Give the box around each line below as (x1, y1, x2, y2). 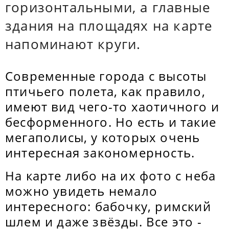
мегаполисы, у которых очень (5, 129, 200, 146)
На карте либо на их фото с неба (5, 167, 216, 184)
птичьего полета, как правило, (5, 83, 205, 100)
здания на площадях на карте (5, 16, 213, 35)
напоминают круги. (5, 35, 141, 53)
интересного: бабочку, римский (5, 198, 211, 215)
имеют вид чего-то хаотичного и (5, 98, 220, 115)
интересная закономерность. (5, 144, 195, 161)
